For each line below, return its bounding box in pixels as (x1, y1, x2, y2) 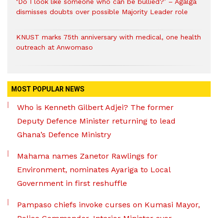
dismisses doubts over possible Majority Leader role (16, 8, 188, 16)
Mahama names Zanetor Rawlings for (17, 151, 158, 161)
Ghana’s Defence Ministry (17, 130, 111, 140)
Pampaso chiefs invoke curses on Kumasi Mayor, (17, 200, 200, 210)
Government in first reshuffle (17, 179, 127, 188)
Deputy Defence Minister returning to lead (17, 116, 176, 126)
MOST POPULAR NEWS (11, 85, 84, 93)
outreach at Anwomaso (16, 43, 93, 52)
